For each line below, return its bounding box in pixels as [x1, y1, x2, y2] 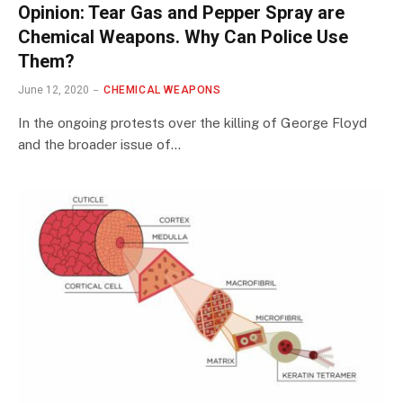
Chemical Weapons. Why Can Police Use [18, 25, 348, 48]
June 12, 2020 [18, 83, 89, 96]
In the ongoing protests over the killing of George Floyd [18, 114, 367, 130]
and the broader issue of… [18, 136, 181, 152]
